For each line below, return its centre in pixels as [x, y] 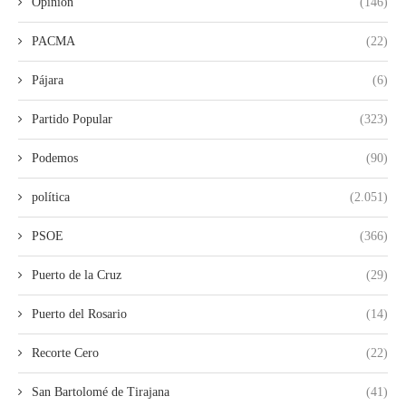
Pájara [48, 80]
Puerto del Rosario [79, 314]
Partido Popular [72, 119]
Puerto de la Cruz [77, 275]
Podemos [55, 158]
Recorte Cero [65, 353]
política [51, 197]
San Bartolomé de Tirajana [101, 391]
